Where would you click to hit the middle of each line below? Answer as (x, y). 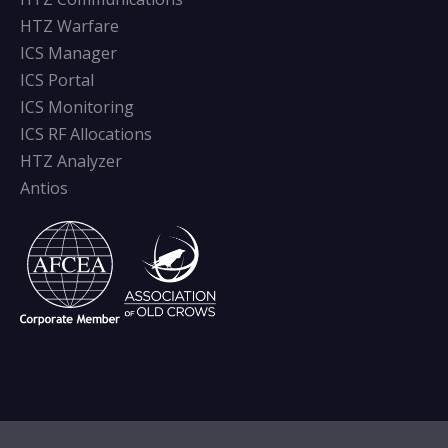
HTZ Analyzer (71, 161)
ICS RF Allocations (86, 134)
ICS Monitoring (77, 107)
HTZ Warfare (69, 26)
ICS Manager (68, 53)
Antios (44, 188)
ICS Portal (57, 80)
